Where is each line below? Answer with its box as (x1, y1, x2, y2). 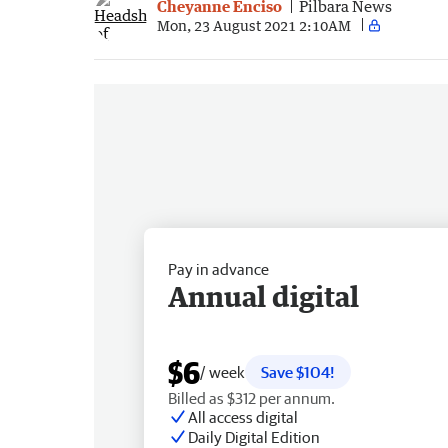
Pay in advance (168, 259, 269, 278)
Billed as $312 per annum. (168, 388, 335, 407)
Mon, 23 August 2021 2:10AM (157, 16, 351, 34)
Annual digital (168, 278, 359, 313)
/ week (200, 362, 245, 381)
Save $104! (261, 362, 335, 381)
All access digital (188, 407, 298, 426)
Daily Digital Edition (188, 427, 320, 446)
